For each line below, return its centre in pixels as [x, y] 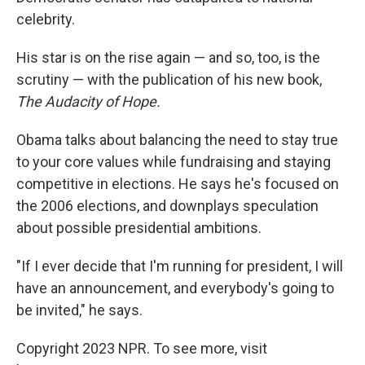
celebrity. [46, 19]
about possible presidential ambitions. [139, 228]
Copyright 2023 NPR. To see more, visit [142, 348]
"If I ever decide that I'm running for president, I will [180, 266]
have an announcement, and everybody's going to [175, 288]
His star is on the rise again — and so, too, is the [168, 57]
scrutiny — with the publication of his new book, [169, 79]
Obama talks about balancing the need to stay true [177, 140]
